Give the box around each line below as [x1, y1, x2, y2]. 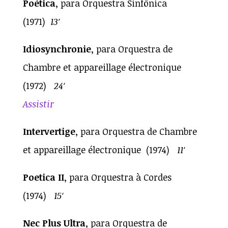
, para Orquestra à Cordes [64, 170, 174, 183]
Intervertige [22, 125, 75, 137]
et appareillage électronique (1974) [22, 143, 177, 156]
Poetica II [22, 170, 64, 183]
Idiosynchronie [22, 42, 91, 55]
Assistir [22, 97, 54, 110]
